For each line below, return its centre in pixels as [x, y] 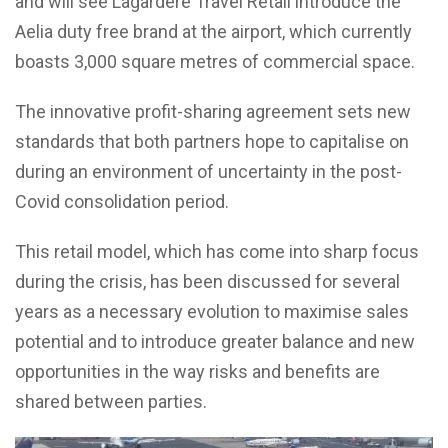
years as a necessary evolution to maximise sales [212, 312]
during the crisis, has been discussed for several [207, 282]
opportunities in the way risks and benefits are [197, 372]
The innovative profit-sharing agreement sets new [213, 112]
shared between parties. [111, 402]
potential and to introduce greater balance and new [215, 342]
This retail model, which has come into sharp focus [217, 252]
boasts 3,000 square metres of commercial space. [215, 62]
